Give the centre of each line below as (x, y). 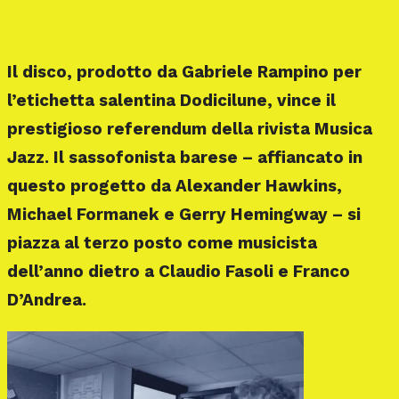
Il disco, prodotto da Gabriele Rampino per (184, 72)
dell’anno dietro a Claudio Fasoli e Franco (179, 271)
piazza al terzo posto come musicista (162, 243)
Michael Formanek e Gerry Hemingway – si (184, 214)
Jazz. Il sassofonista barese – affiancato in (185, 157)
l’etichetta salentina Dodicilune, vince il (171, 100)
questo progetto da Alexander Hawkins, (175, 186)
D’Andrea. (47, 300)
